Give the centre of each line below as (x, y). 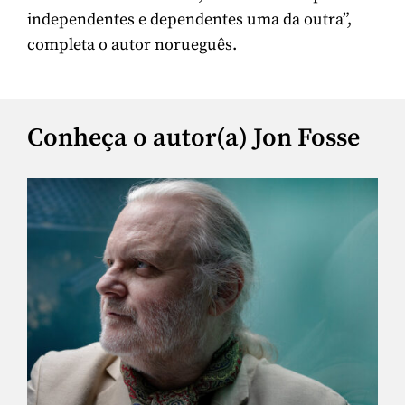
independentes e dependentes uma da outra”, (189, 20)
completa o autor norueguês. (132, 45)
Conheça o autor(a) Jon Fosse (193, 137)
